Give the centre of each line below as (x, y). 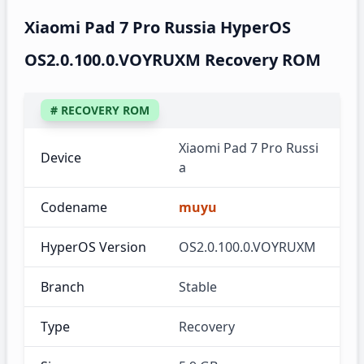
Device (61, 158)
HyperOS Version (93, 247)
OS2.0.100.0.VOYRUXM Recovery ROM (173, 60)
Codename (74, 207)
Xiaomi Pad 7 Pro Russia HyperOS (158, 27)
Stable (198, 287)
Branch (63, 287)
